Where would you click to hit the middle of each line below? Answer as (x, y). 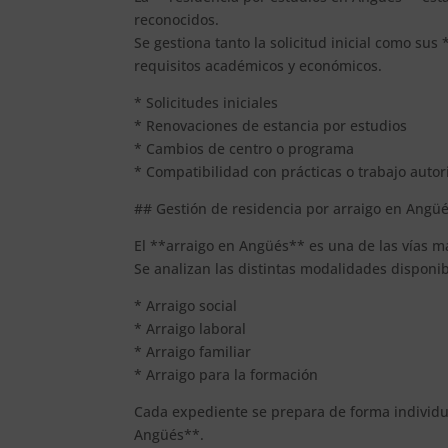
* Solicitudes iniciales (206, 102)
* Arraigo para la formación (226, 374)
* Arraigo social (186, 305)
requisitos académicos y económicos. (258, 65)
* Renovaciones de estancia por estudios (271, 125)
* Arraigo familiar (193, 351)
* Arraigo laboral (190, 328)
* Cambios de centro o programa (244, 148)
